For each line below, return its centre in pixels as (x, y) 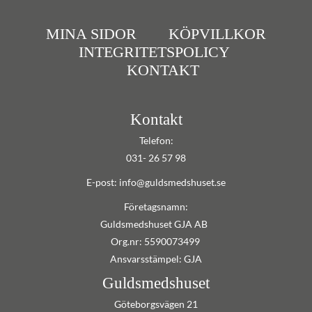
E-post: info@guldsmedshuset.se (156, 182)
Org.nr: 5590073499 (156, 242)
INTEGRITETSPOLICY (154, 52)
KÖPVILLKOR (217, 34)
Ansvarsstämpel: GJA (156, 259)
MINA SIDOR (91, 34)
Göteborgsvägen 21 (156, 304)
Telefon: (156, 141)
